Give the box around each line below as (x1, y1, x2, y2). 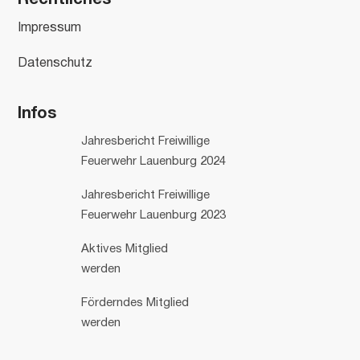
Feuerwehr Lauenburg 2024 (81, 156, 227, 168)
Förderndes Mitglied (81, 297, 190, 309)
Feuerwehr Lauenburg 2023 (81, 210, 227, 222)
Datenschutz (18, 58, 93, 70)
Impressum (18, 22, 82, 35)
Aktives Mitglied (81, 243, 169, 256)
